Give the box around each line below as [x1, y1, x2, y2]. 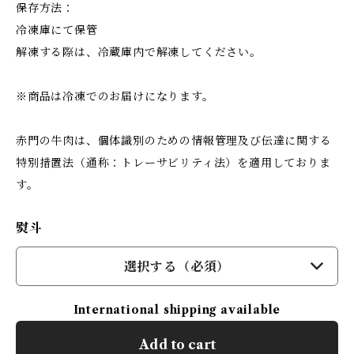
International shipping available [73, 303, 281, 317]
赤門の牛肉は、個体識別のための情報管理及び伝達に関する [16, 134, 332, 148]
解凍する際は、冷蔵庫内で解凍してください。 [16, 45, 262, 59]
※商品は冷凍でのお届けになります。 [16, 89, 214, 104]
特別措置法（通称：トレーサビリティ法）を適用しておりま [16, 156, 331, 170]
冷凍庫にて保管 [16, 23, 98, 37]
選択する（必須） [123, 258, 231, 274]
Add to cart [138, 337, 216, 352]
